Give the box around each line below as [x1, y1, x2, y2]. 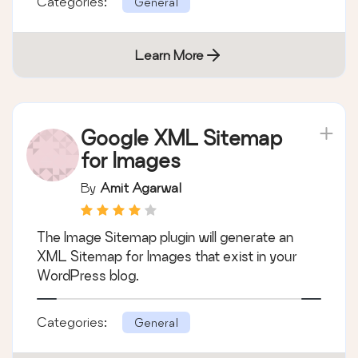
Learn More [135, 47, 204, 63]
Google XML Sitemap [81, 126, 282, 150]
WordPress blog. [37, 268, 139, 284]
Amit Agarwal [100, 180, 181, 196]
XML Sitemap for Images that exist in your [37, 249, 297, 265]
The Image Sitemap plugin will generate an [37, 229, 293, 245]
